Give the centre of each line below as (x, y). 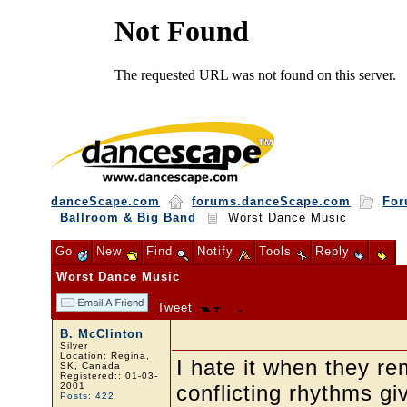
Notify (218, 251)
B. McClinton (101, 334)
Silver (74, 346)
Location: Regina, (104, 356)
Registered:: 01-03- (109, 376)
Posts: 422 (87, 396)
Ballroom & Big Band (129, 218)
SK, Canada (90, 366)
